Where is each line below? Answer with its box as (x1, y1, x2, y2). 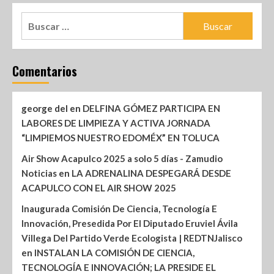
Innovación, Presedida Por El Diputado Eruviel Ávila (21, 218, 238, 229)
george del (21, 103, 68, 114)
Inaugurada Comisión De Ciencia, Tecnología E (21, 203, 217, 215)
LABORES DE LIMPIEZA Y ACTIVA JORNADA (21, 117, 210, 129)
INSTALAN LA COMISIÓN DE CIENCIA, (34, 247, 194, 259)
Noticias (21, 168, 57, 179)
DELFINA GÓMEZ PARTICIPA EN (83, 103, 220, 114)
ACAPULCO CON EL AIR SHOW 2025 (21, 182, 176, 194)
